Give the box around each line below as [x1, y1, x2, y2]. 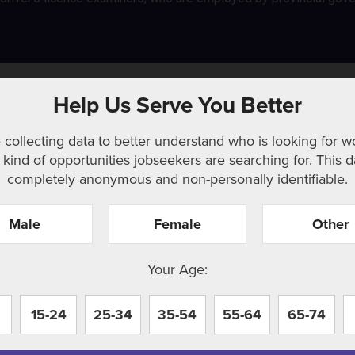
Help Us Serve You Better [53, 89, 302, 120]
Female [153, 214, 201, 235]
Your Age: [147, 259, 208, 279]
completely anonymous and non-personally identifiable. [7, 169, 348, 189]
